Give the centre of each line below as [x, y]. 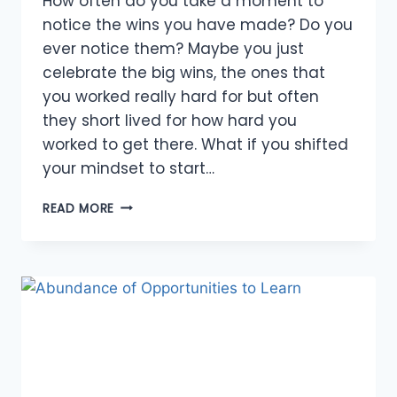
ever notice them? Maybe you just [173, 48]
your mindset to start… [128, 168]
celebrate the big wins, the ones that [184, 72]
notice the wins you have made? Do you [198, 24]
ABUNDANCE [152, 204]
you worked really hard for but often [181, 96]
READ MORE [79, 208]
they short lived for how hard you [170, 120]
